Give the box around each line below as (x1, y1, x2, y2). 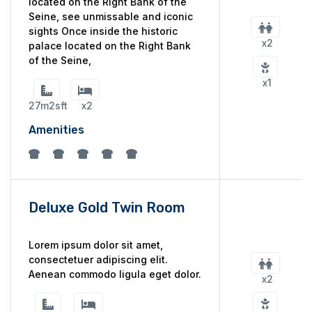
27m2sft (29, 100, 68, 111)
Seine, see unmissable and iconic (29, 10, 193, 22)
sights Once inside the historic (29, 25, 178, 37)
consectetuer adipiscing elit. (29, 253, 168, 265)
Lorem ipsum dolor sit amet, (29, 239, 163, 251)
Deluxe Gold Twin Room (29, 199, 185, 216)
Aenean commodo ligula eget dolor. (29, 268, 201, 280)
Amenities (29, 123, 84, 136)
